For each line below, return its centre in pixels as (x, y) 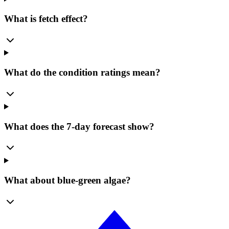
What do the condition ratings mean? (82, 73)
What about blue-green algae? (67, 180)
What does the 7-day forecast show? (79, 126)
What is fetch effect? (46, 18)
